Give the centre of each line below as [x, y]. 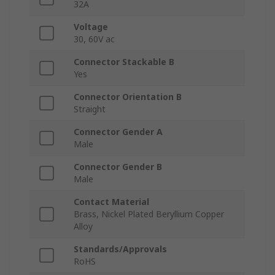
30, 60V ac [94, 39]
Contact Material [111, 202]
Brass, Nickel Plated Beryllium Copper [149, 214]
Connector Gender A [118, 132]
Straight [90, 109]
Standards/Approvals [120, 249]
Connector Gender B [118, 167]
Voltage [91, 27]
